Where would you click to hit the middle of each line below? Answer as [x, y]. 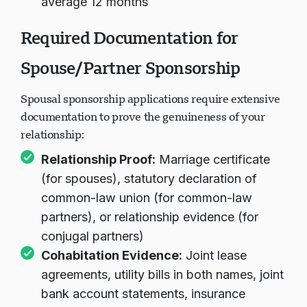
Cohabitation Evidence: [112, 255]
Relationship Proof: [98, 159]
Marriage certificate [213, 159]
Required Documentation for [130, 38]
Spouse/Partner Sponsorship [131, 68]
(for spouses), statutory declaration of [149, 179]
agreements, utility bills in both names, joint [162, 274]
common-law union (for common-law [147, 198]
